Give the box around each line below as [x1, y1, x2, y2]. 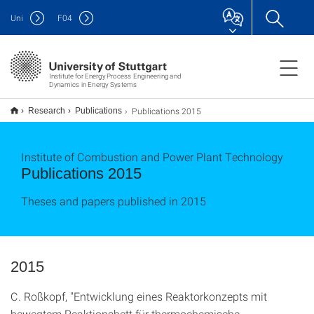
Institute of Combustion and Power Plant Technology [21, 149, 283, 164]
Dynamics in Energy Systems [48, 79, 137, 89]
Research [28, 106, 65, 116]
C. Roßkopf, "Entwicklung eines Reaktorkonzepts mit [11, 289, 267, 303]
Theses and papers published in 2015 [21, 193, 206, 208]
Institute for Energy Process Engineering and [48, 71, 181, 81]
